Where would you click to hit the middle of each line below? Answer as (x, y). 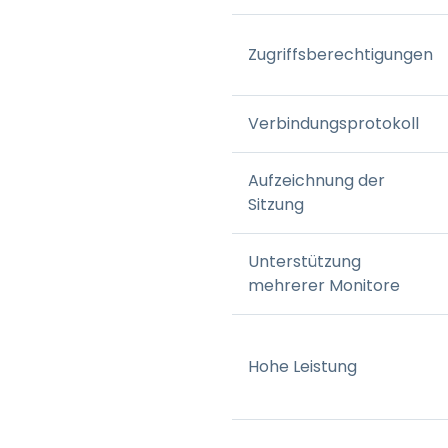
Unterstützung (304, 261)
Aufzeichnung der (316, 180)
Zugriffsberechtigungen (340, 54)
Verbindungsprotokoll (333, 123)
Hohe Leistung (302, 366)
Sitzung (276, 204)
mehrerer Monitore (324, 285)
